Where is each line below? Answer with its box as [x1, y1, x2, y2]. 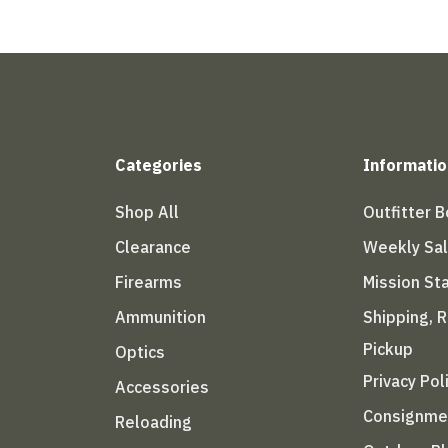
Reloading [114, 411, 192, 432]
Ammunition [114, 306, 206, 327]
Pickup [363, 338, 414, 359]
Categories [114, 154, 202, 175]
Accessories [114, 376, 209, 397]
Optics [114, 341, 165, 362]
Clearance [114, 236, 191, 257]
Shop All [114, 201, 179, 222]
